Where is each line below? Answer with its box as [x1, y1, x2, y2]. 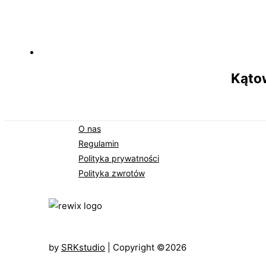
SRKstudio [61, 241, 105, 253]
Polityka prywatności [78, 153, 159, 163]
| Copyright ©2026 [105, 241, 186, 253]
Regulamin [78, 138, 119, 148]
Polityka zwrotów [78, 167, 145, 178]
